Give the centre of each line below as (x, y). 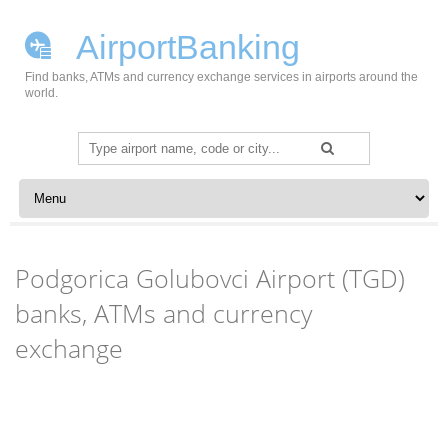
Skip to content (61, 186)
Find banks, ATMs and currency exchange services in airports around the (221, 77)
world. (41, 93)
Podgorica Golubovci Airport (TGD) (210, 278)
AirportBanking (184, 47)
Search (100, 143)
